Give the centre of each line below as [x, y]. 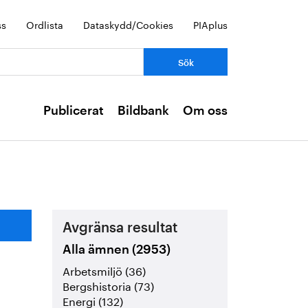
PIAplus [210, 24]
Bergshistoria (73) [109, 285]
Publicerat [74, 111]
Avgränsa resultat [120, 228]
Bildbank [143, 111]
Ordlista [45, 24]
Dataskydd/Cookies [128, 24]
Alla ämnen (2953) [117, 250]
